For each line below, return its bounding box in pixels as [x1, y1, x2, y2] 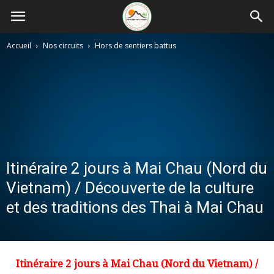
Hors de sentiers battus [95, 40, 176, 51]
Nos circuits [43, 40, 83, 51]
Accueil [7, 40, 31, 51]
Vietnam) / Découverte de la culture [6, 179, 254, 197]
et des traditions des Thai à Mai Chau [6, 198, 264, 217]
